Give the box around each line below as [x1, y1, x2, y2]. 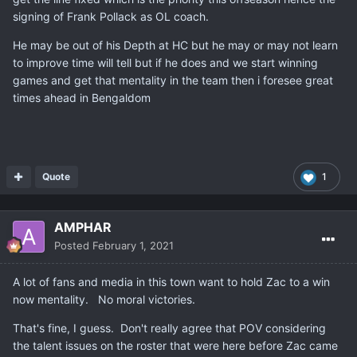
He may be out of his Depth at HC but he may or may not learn [13, 38, 338, 53]
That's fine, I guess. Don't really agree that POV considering [13, 321, 326, 335]
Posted [54, 239, 92, 253]
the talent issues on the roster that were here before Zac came [13, 339, 338, 353]
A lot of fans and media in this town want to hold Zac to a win [13, 275, 330, 289]
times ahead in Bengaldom [13, 91, 151, 105]
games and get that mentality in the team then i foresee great [13, 73, 333, 88]
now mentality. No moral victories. [13, 292, 195, 307]
